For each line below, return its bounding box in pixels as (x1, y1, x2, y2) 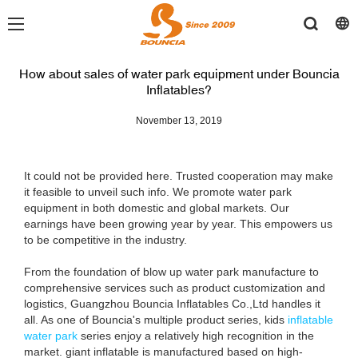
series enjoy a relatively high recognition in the (78, 329, 314, 343)
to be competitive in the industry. (24, 233, 187, 247)
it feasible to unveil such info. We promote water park (24, 185, 292, 199)
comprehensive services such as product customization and (24, 281, 325, 295)
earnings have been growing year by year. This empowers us (24, 217, 332, 231)
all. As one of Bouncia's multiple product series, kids (24, 313, 288, 327)
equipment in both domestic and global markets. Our (24, 201, 289, 215)
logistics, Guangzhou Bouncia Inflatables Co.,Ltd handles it (24, 297, 320, 311)
